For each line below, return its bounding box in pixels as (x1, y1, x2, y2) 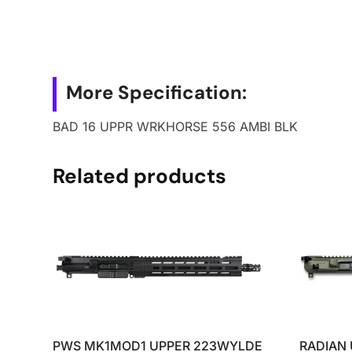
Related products (53, 162, 227, 189)
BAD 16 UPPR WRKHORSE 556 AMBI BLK (53, 119, 299, 135)
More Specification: (66, 80, 247, 105)
